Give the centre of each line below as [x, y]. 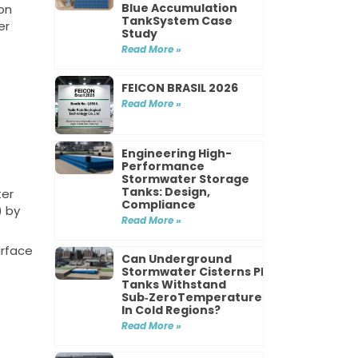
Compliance [159, 204]
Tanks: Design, [166, 191]
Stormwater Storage [186, 179]
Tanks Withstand [174, 284]
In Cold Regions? [171, 310]
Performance [163, 166]
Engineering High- [177, 153]
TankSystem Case [177, 20]
